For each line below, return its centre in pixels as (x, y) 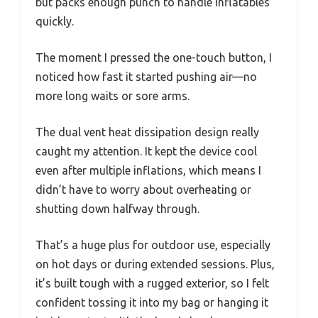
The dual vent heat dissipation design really (147, 132)
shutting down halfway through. (117, 208)
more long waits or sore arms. (113, 95)
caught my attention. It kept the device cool (146, 151)
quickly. (55, 21)
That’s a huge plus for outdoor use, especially (153, 245)
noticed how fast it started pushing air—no (146, 76)
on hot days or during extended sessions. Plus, (155, 264)
